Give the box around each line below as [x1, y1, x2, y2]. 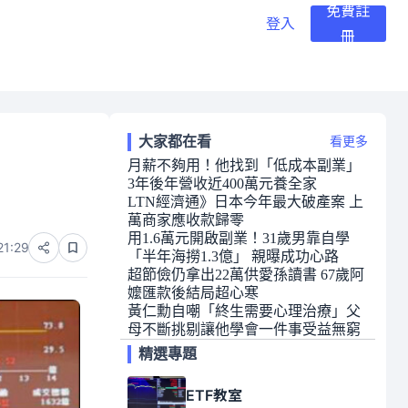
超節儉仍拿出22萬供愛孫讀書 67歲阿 [127, 267, 364, 282]
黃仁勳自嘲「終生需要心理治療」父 [127, 303, 361, 319]
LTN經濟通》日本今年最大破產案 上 [127, 194, 363, 209]
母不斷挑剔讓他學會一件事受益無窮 [127, 321, 361, 337]
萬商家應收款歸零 [127, 212, 244, 228]
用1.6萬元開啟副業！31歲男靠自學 [127, 230, 350, 246]
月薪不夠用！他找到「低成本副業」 [127, 158, 361, 173]
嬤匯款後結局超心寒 [127, 285, 259, 301]
